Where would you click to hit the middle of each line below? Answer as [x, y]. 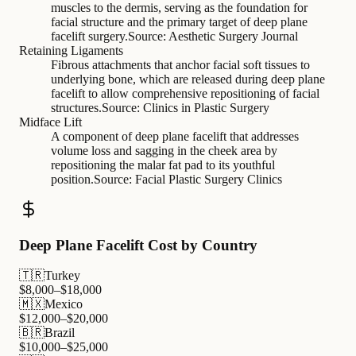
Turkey [62, 276]
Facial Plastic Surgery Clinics [209, 179]
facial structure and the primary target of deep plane [179, 21]
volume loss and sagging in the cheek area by [164, 150]
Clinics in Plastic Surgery [206, 107]
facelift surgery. [89, 36]
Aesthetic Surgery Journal [233, 36]
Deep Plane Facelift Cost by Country [138, 245]
